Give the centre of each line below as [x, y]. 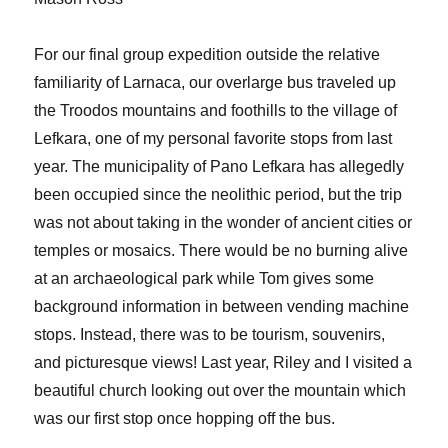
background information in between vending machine [222, 306]
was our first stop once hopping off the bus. [187, 418]
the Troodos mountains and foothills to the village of [216, 110]
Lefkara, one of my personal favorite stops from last [213, 138]
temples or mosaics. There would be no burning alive [221, 250]
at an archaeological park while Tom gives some [204, 278]
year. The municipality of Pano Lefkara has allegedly [219, 166]
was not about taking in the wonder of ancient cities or [223, 222]
